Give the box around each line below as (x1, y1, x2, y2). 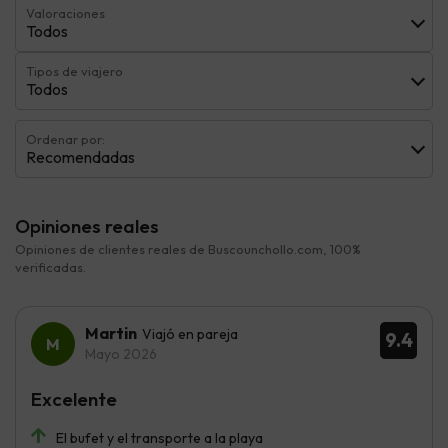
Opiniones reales (15, 214, 159, 239)
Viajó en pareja (142, 325, 238, 344)
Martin (85, 323, 137, 344)
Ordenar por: (26, 131, 105, 148)
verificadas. (15, 259, 86, 276)
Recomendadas (26, 147, 135, 168)
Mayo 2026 (85, 345, 157, 364)
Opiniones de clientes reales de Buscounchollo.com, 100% (15, 241, 361, 258)
